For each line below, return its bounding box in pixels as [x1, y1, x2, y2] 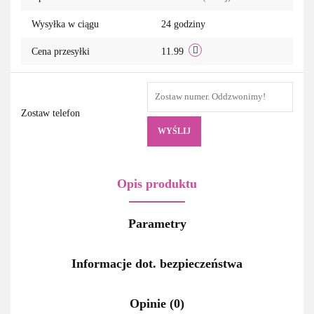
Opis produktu [117, 176, 197, 191]
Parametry [128, 216, 186, 231]
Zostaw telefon [21, 107, 80, 118]
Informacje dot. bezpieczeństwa [71, 256, 243, 271]
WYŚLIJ [158, 125, 191, 136]
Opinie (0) [130, 296, 184, 310]
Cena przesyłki [32, 46, 90, 57]
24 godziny [161, 18, 205, 29]
